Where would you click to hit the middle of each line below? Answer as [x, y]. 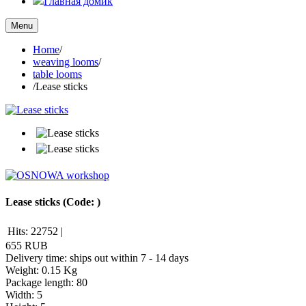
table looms [57, 74]
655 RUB [27, 245]
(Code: [80, 202]
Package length [38, 282]
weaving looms [66, 62]
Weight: [24, 270]
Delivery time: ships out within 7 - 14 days [97, 258]
